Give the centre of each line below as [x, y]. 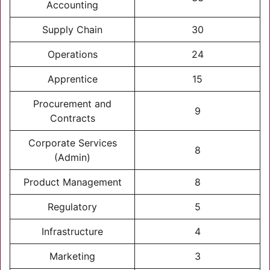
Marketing [72, 256]
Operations [72, 54]
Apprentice [72, 79]
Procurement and [72, 104]
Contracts [72, 118]
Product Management [72, 182]
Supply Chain [72, 30]
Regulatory [72, 207]
